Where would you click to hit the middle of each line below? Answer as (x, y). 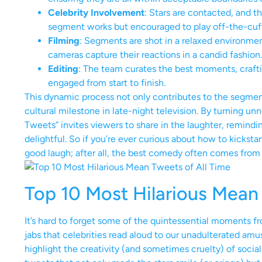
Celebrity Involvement (96, 12)
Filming (64, 40)
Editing (63, 68)
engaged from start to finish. (107, 82)
